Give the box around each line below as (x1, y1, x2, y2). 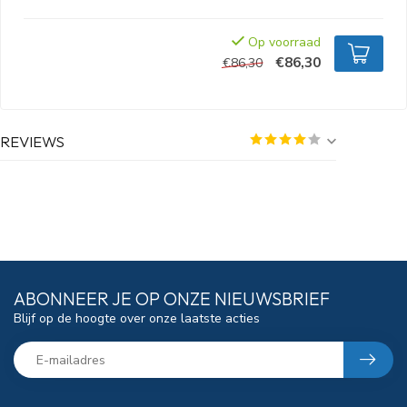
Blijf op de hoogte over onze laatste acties (14, 310, 260, 327)
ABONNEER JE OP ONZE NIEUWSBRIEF (14, 287, 330, 310)
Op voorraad (244, 34, 321, 51)
